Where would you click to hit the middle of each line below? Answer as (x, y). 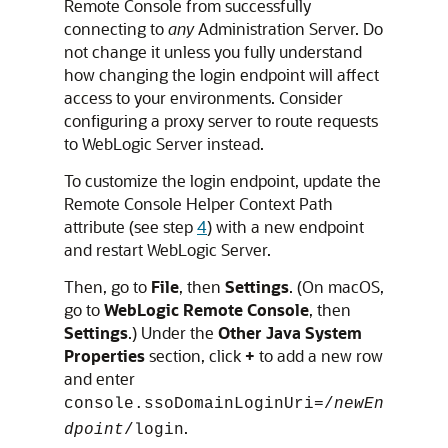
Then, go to (107, 286)
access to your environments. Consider (203, 97)
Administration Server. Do (288, 28)
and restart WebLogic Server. (167, 249)
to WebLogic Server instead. (164, 143)
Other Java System (290, 332)
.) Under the (173, 332)
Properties (104, 355)
